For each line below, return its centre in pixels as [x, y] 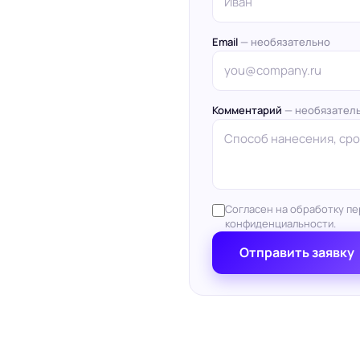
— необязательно [285, 42]
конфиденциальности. [280, 224]
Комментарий [248, 110]
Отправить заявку [297, 252]
